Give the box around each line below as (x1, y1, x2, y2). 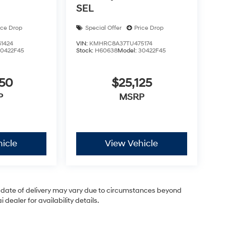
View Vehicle (105, 138, 158, 150)
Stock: (76, 46, 95, 54)
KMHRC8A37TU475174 (89, 39, 152, 47)
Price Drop (134, 24, 163, 32)
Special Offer (85, 24, 122, 32)
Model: (117, 46, 138, 54)
